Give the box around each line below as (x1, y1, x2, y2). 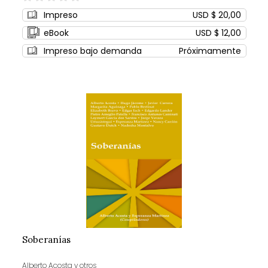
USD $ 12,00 (195, 27, 241, 39)
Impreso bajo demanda (43, 45, 142, 57)
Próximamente (178, 45, 241, 57)
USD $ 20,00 (192, 9, 241, 22)
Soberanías (22, 234, 71, 246)
